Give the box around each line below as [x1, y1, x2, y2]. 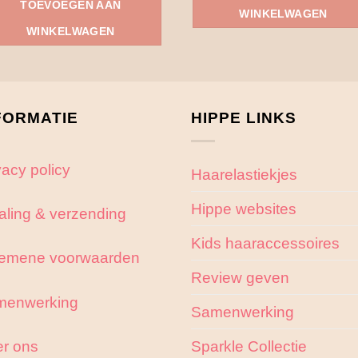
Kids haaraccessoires [191, 234, 340, 253]
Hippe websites [191, 200, 296, 218]
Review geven [191, 268, 289, 287]
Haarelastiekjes [191, 165, 297, 184]
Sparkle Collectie [191, 337, 307, 356]
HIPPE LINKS [191, 109, 296, 127]
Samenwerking [191, 303, 294, 321]
